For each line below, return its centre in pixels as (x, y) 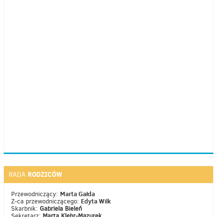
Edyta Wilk (96, 201)
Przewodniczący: (36, 194)
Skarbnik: (25, 209)
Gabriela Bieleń (61, 209)
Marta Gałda (77, 194)
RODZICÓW (45, 175)
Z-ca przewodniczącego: (46, 201)
